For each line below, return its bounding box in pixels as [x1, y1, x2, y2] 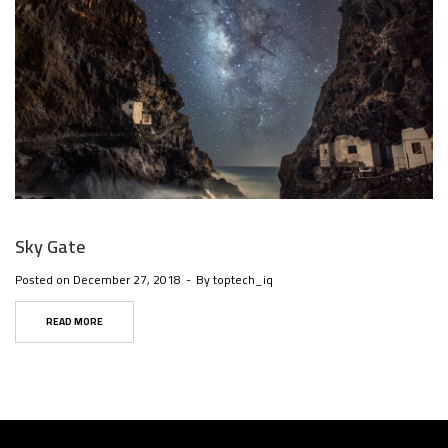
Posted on [15, 267, 73, 291]
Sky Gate [15, 229, 85, 263]
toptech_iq [213, 267, 273, 291]
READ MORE [46, 311, 103, 331]
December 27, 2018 [73, 267, 181, 291]
